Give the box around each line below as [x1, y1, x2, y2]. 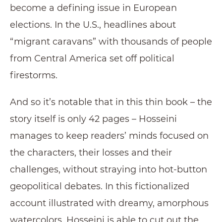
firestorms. [10, 69, 57, 81]
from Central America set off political [10, 53, 174, 64]
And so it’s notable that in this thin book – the [10, 96, 212, 108]
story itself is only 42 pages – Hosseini [10, 113, 177, 124]
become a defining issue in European [10, 2, 177, 13]
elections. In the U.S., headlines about [10, 19, 176, 30]
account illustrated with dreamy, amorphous [10, 197, 209, 209]
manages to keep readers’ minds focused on [10, 130, 209, 141]
